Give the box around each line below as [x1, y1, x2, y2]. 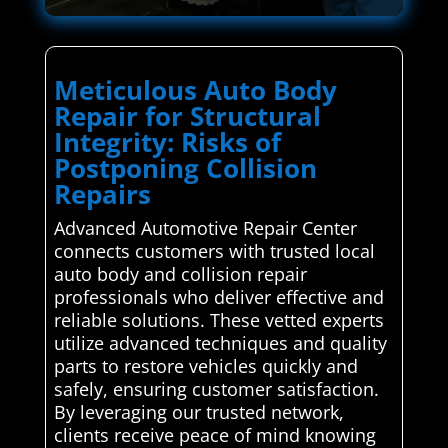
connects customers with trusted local [53, 239, 375, 264]
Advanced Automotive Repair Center [53, 216, 357, 241]
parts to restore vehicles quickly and [53, 354, 358, 379]
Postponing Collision [53, 150, 317, 187]
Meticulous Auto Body [53, 72, 337, 109]
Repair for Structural [53, 98, 321, 135]
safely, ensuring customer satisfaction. [53, 377, 379, 402]
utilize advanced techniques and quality [53, 331, 387, 356]
